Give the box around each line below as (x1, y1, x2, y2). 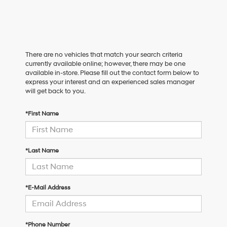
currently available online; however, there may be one (25, 60, 185, 68)
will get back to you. (25, 87, 86, 96)
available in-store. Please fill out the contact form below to (25, 69, 199, 78)
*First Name (25, 110, 59, 118)
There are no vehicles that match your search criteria (25, 51, 182, 59)
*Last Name (25, 147, 59, 155)
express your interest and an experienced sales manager (25, 78, 195, 87)
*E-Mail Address (25, 184, 70, 192)
